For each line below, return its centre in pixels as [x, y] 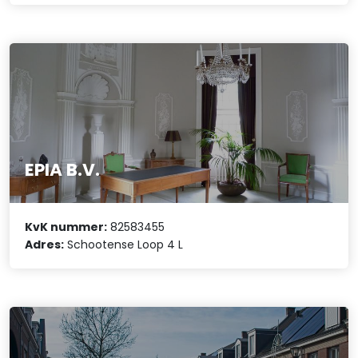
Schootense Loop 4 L [124, 245]
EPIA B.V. [63, 169]
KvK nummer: [66, 227]
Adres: [45, 245]
